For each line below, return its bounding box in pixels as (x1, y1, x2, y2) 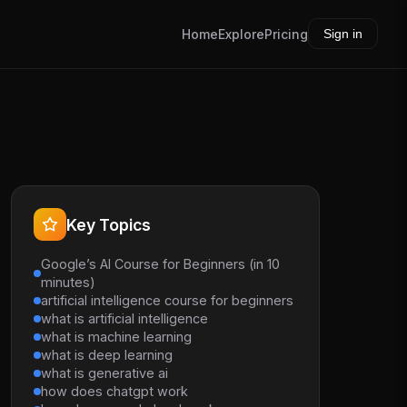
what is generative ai (41, 365, 168, 381)
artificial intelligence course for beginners (41, 293, 293, 308)
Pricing (264, 26, 308, 43)
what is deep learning (41, 347, 173, 362)
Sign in (323, 26, 362, 42)
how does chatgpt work (41, 383, 188, 399)
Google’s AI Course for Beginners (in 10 (41, 256, 280, 272)
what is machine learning (41, 329, 192, 344)
